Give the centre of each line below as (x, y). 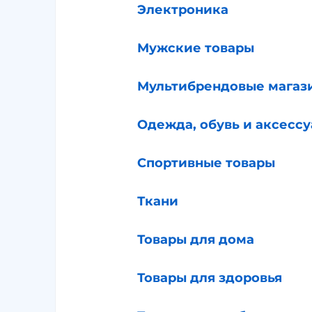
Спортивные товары (206, 163)
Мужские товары (196, 48)
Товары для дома (196, 240)
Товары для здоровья (210, 278)
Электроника (183, 10)
